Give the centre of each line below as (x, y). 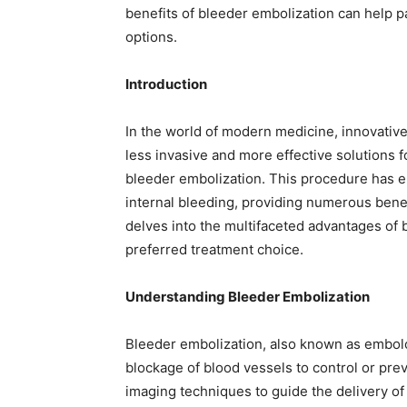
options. (151, 37)
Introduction (166, 84)
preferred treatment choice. (214, 249)
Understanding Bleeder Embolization (248, 297)
